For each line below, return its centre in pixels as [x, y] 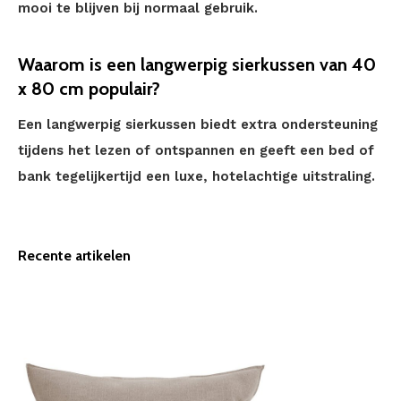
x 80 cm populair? [89, 89]
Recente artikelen [74, 256]
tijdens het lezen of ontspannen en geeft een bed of [196, 150]
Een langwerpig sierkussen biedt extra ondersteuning [198, 124]
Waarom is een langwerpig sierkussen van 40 [197, 64]
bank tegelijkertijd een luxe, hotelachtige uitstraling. [196, 176]
